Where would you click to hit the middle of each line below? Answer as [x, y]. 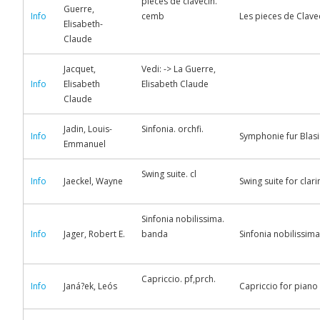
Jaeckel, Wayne [93, 181]
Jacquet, [80, 69]
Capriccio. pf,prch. [179, 279]
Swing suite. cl [169, 174]
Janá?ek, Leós [90, 286]
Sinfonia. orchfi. [172, 129]
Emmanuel [85, 144]
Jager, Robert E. [94, 234]
